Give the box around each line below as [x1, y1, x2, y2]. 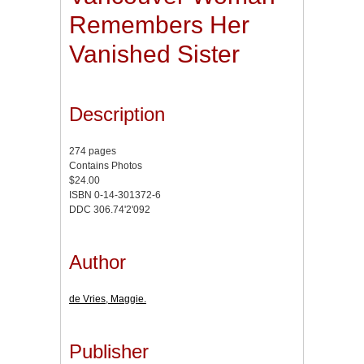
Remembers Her [69, 11, 249, 39]
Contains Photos [69, 160, 142, 172]
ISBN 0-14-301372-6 [69, 189, 161, 201]
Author [69, 250, 126, 273]
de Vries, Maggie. [69, 292, 146, 305]
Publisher [69, 340, 149, 362]
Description [69, 103, 165, 126]
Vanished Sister [69, 41, 240, 68]
